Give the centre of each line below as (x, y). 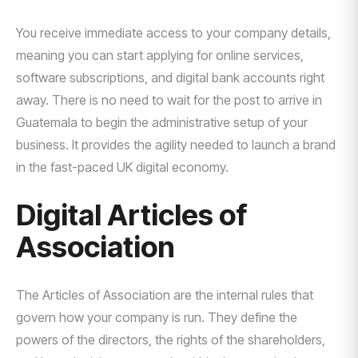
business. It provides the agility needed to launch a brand (176, 145)
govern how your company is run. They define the (157, 317)
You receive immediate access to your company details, (173, 33)
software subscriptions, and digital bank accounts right (170, 78)
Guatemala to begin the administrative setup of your (162, 122)
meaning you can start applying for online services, (160, 55)
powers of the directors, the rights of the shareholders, (171, 340)
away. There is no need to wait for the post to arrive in (169, 100)
